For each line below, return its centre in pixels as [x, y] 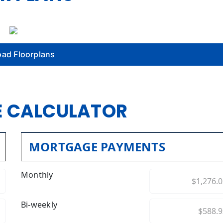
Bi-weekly [39, 204]
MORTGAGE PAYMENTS [97, 146]
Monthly [37, 174]
